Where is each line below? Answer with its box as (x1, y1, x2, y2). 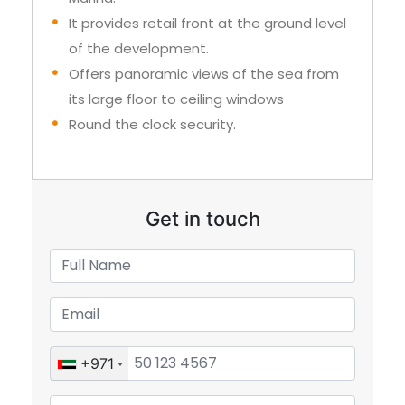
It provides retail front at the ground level (69, 14, 346, 33)
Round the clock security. (69, 115, 236, 135)
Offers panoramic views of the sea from (69, 64, 339, 84)
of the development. (69, 39, 209, 59)
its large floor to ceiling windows (69, 89, 284, 109)
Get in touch (145, 207, 260, 231)
